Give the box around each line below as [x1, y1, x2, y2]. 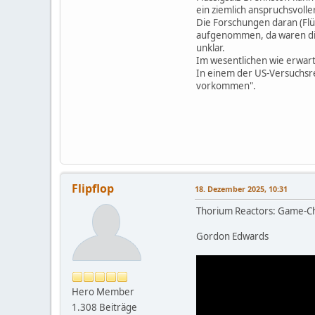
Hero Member [72, 285, 134, 298]
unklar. [196, 41, 225, 54]
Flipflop [72, 180, 114, 196]
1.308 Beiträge [72, 300, 137, 314]
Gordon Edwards [196, 229, 269, 243]
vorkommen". [196, 79, 256, 92]
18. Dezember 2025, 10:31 [195, 183, 288, 194]
